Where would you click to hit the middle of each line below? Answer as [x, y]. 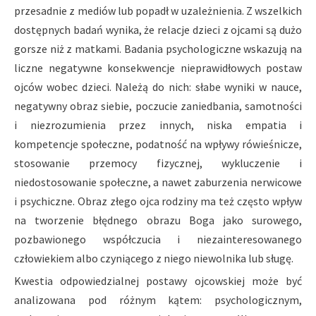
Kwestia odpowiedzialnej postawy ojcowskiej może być [158, 281]
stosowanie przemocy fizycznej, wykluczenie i [158, 163]
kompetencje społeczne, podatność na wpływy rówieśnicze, [158, 144]
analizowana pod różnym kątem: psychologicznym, [158, 300]
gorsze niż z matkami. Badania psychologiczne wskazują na [158, 49]
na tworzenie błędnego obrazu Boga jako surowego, [158, 220]
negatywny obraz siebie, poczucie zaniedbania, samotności [158, 106]
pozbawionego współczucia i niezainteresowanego [158, 239]
